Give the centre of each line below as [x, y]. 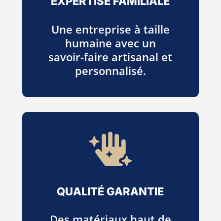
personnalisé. [110, 70]
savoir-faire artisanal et [110, 56]
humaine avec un [110, 43]
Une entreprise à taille [110, 29]
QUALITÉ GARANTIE [110, 191]
